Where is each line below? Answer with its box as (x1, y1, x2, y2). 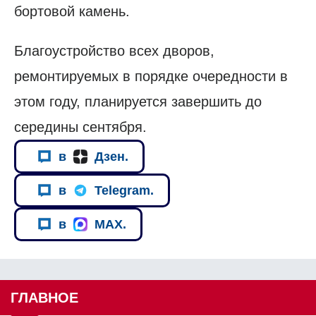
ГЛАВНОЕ (11, 290, 78, 306)
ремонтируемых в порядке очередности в (14, 68, 288, 85)
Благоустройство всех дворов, (14, 43, 214, 59)
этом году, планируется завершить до (14, 94, 262, 110)
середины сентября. (14, 119, 147, 135)
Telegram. (95, 183, 154, 197)
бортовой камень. (14, 4, 130, 20)
